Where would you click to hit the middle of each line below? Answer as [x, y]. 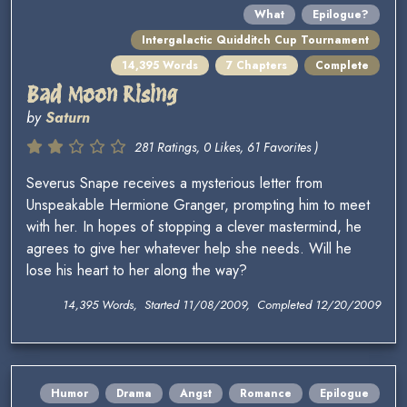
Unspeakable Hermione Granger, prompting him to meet [198, 205]
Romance [266, 394]
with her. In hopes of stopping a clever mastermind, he [194, 227]
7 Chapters [257, 66]
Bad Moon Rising [102, 94]
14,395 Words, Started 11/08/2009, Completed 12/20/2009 [222, 305]
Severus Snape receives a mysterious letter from [174, 184]
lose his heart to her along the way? [137, 271]
